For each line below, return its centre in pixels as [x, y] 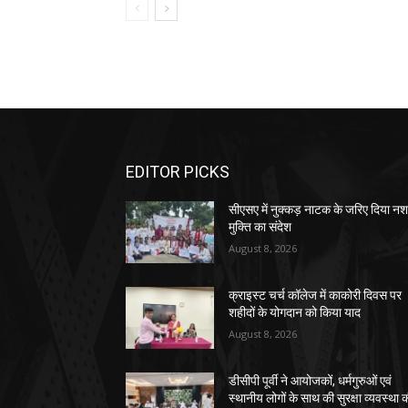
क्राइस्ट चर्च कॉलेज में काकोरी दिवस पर [316, 295]
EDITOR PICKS [178, 171]
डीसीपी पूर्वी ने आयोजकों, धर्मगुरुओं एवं [311, 380]
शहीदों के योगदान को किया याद [295, 312]
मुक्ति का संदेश [260, 226]
